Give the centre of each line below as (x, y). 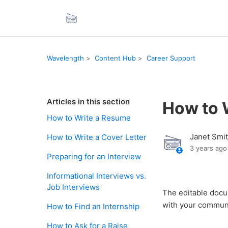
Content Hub (115, 58)
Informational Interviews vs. (96, 176)
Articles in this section (88, 102)
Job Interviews (73, 187)
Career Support (171, 58)
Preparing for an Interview (94, 156)
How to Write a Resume (89, 118)
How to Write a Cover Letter (97, 137)
